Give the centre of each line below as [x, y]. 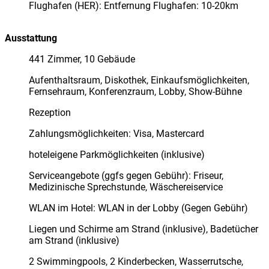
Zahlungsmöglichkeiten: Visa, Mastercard [116, 133]
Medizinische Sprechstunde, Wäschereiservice [126, 187]
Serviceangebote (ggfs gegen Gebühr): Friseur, [126, 175]
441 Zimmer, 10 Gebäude [82, 59]
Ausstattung [31, 38]
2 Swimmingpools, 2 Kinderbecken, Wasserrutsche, [136, 261]
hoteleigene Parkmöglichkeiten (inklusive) [117, 154]
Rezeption [50, 112]
